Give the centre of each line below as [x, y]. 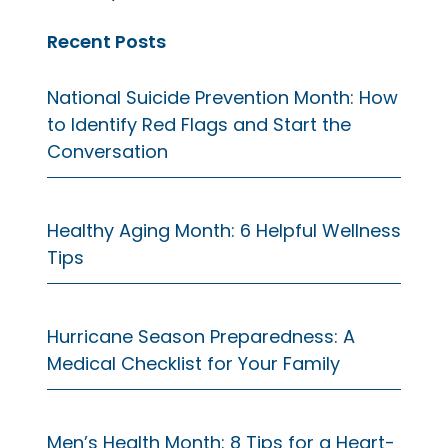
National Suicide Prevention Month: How [222, 97]
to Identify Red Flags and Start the [199, 124]
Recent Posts [106, 41]
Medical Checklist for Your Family [193, 363]
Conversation [107, 151]
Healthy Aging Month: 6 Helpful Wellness [224, 230]
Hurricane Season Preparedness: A [201, 336]
